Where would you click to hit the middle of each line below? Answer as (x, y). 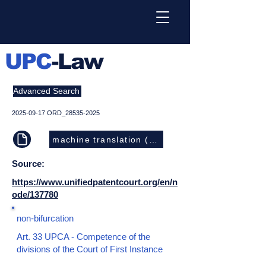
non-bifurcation (45, 218)
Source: (29, 164)
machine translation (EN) (109, 139)
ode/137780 (35, 194)
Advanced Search (46, 91)
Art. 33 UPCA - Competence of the (83, 237)
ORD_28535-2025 (72, 113)
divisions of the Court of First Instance (90, 249)
